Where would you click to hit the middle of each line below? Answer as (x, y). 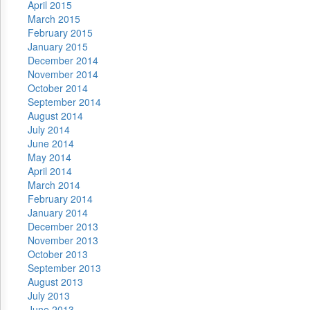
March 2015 (54, 19)
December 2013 (63, 226)
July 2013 (49, 295)
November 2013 (63, 240)
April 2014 (50, 171)
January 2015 (58, 46)
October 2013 (58, 254)
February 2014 (60, 199)
